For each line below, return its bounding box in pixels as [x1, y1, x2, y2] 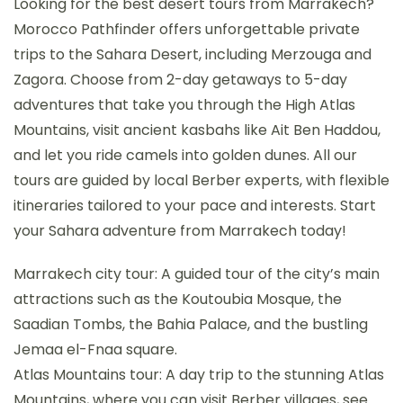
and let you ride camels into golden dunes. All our [13, 144, 357, 166]
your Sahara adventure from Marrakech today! [13, 219, 346, 241]
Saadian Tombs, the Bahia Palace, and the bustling [13, 313, 368, 335]
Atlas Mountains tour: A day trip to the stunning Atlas [13, 363, 384, 385]
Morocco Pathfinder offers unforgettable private [13, 18, 360, 40]
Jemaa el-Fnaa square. [13, 338, 177, 360]
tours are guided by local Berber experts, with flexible [13, 169, 390, 191]
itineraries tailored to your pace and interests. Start [13, 194, 376, 216]
